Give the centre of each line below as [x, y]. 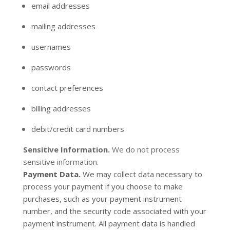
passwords [51, 67]
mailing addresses [63, 26]
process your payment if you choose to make [103, 186]
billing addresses [61, 108]
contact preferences [67, 88]
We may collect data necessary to [141, 174]
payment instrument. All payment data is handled [109, 223]
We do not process [146, 149]
